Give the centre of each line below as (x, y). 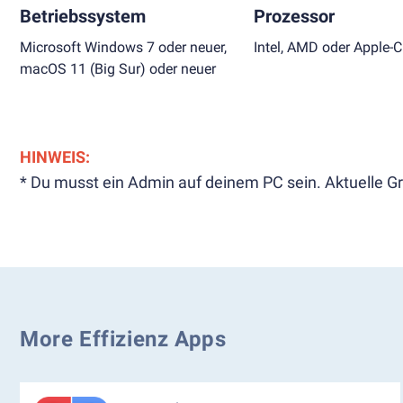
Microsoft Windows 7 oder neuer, (123, 47)
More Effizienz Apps (123, 339)
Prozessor (294, 16)
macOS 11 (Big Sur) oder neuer (118, 69)
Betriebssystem (83, 16)
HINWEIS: (55, 157)
